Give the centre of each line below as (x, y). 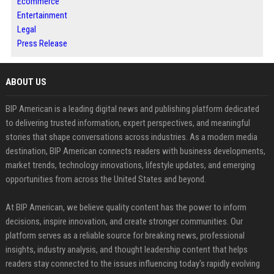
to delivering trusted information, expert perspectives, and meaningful (128, 123)
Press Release (42, 43)
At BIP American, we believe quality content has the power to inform (126, 207)
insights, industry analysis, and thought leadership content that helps (126, 249)
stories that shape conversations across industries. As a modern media (131, 137)
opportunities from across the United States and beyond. (106, 179)
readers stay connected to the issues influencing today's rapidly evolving (132, 263)
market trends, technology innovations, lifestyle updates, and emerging (130, 165)
